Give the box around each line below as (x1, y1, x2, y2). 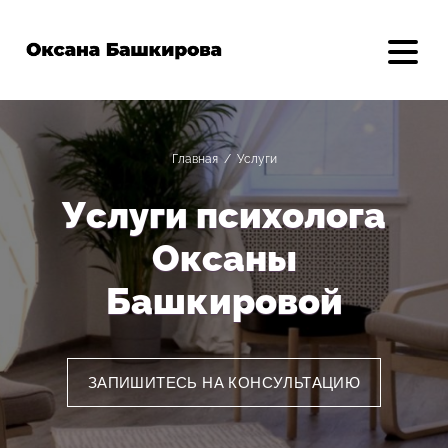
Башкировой (105, 280, 343, 322)
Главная (171, 152, 218, 166)
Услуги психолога (62, 194, 386, 236)
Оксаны (151, 237, 297, 279)
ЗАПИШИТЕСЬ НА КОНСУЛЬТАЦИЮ (87, 374, 361, 391)
